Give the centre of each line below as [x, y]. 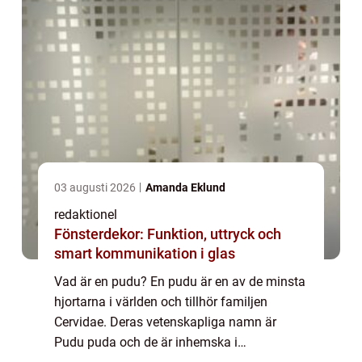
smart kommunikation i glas [145, 254]
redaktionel [86, 215]
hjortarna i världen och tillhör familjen [161, 302]
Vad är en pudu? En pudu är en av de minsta [180, 282]
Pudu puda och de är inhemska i [146, 343]
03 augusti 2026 [96, 188]
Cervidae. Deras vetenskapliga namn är [165, 322]
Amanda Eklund [185, 188]
